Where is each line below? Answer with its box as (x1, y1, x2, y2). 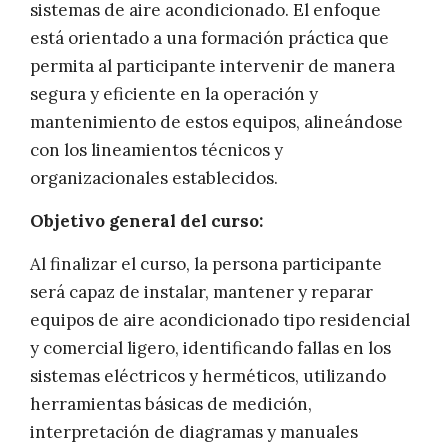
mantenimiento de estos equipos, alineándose (30, 111, 403, 134)
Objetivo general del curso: (30, 210, 263, 233)
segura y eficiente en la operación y (30, 83, 318, 106)
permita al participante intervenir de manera (30, 55, 395, 78)
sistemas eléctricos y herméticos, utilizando (30, 365, 386, 388)
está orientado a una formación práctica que (30, 27, 389, 50)
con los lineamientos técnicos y (30, 139, 283, 162)
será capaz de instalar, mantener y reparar (30, 281, 373, 304)
